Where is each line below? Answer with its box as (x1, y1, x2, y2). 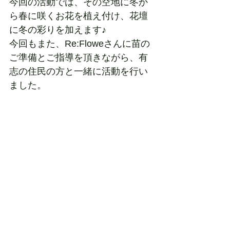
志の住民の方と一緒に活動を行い (9, 66, 148, 76)
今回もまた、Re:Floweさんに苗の (9, 38, 150, 49)
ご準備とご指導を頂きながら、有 (9, 52, 148, 63)
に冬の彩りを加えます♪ (9, 24, 106, 35)
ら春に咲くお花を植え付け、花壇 (9, 10, 148, 21)
